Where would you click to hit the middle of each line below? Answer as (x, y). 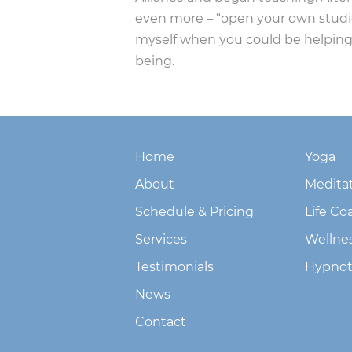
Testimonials (174, 267)
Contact (161, 322)
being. (155, 61)
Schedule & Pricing (194, 212)
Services (161, 240)
